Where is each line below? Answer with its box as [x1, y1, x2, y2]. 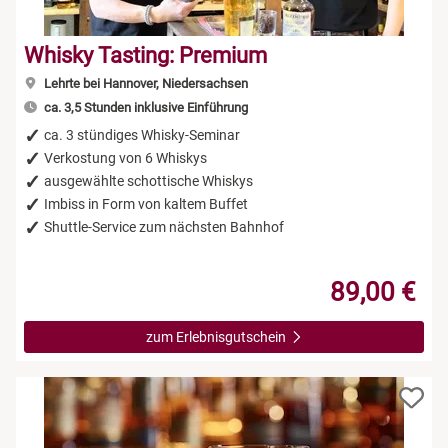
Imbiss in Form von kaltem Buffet [44, 195, 248, 212]
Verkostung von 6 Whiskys [44, 149, 207, 166]
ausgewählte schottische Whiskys [44, 172, 253, 189]
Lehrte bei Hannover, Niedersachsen [40, 75, 248, 91]
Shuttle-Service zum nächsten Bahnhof [44, 218, 284, 235]
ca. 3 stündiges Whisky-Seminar [44, 126, 240, 143]
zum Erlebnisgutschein [145, 328, 289, 345]
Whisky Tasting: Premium [24, 42, 267, 68]
